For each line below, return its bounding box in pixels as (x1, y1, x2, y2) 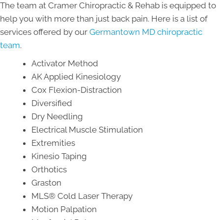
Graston (31, 177, 61, 188)
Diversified (31, 98, 72, 108)
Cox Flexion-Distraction (31, 84, 122, 95)
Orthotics (31, 164, 67, 174)
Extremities (31, 137, 75, 148)
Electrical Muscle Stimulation (31, 124, 143, 135)
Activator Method (31, 58, 98, 68)
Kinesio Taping (31, 151, 87, 161)
